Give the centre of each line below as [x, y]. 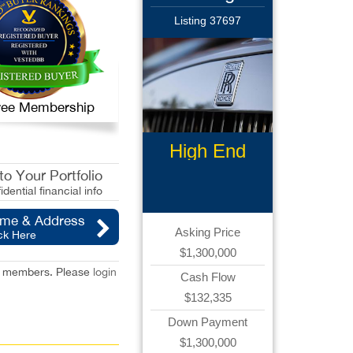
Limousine [208, 173]
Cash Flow [208, 277]
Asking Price [208, 232]
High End [208, 151]
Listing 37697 [208, 20]
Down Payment [208, 322]
